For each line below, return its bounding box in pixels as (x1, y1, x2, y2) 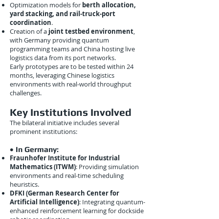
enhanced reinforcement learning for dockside (10, 206, 144, 215)
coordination (10, 18, 51, 27)
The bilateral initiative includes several (10, 118, 119, 127)
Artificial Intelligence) (10, 197, 79, 206)
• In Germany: (10, 145, 59, 153)
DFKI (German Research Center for (10, 189, 119, 197)
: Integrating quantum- (79, 197, 145, 206)
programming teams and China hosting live (10, 44, 135, 53)
